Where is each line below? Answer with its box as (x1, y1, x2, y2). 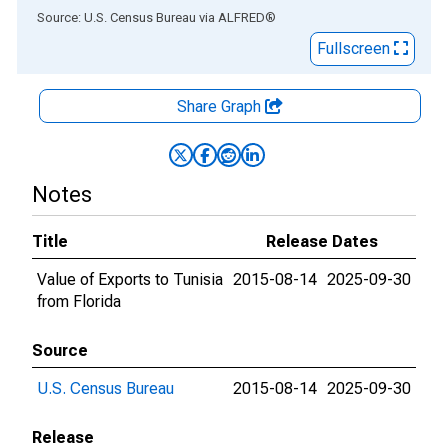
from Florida (37, 292, 121, 311)
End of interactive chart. (17, 7, 181, 26)
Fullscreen (317, 39, 394, 58)
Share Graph (177, 97, 265, 116)
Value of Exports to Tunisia (37, 270, 223, 289)
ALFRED (218, 10, 265, 25)
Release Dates (266, 232, 378, 251)
